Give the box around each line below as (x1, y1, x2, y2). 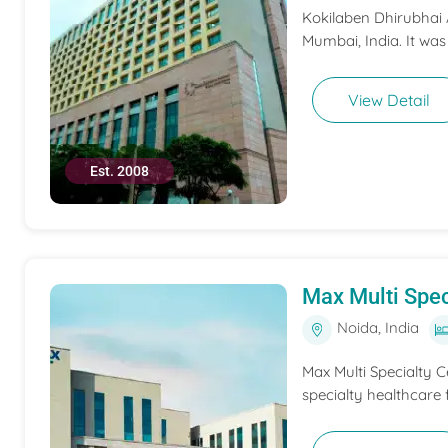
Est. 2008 (90, 163, 149, 179)
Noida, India (336, 318, 419, 337)
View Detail (347, 90, 430, 110)
